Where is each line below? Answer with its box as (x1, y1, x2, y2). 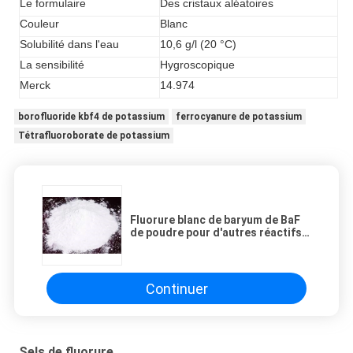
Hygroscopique (160, 58, 236, 72)
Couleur (20, 17, 60, 31)
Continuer (145, 280, 208, 297)
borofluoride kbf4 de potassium (17, 111, 165, 123)
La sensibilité (20, 58, 85, 72)
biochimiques (130, 239, 201, 252)
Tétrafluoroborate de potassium (17, 130, 169, 142)
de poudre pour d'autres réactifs (130, 226, 302, 240)
